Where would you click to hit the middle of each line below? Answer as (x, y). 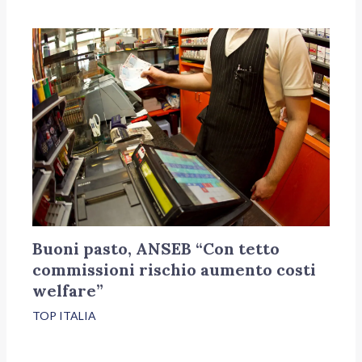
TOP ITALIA (65, 316)
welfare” (68, 291)
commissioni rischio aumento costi (175, 270)
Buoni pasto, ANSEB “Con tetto (156, 249)
